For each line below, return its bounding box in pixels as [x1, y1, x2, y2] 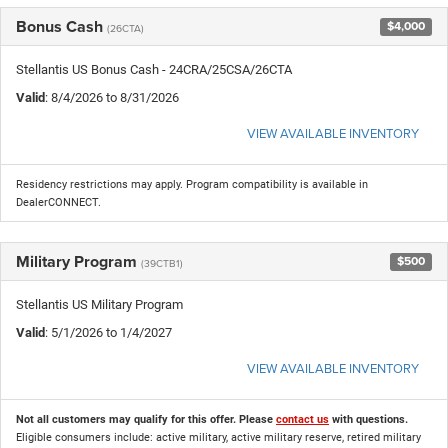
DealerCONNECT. [16, 195, 101, 209]
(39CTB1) [141, 255, 183, 270]
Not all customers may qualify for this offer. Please [16, 412, 276, 426]
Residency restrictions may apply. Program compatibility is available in [16, 177, 368, 191]
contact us [276, 412, 329, 426]
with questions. [329, 412, 408, 426]
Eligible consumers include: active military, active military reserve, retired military [16, 430, 421, 444]
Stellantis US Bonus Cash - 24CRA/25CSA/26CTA [16, 61, 292, 77]
